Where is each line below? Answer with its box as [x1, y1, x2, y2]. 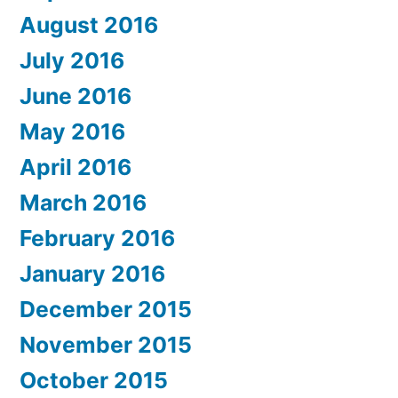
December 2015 [20, 295, 192, 322]
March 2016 [20, 188, 147, 216]
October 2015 [20, 366, 168, 394]
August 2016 [20, 11, 158, 38]
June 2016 [20, 82, 131, 109]
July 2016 [20, 46, 124, 74]
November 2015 [20, 330, 192, 358]
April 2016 [20, 153, 131, 180]
